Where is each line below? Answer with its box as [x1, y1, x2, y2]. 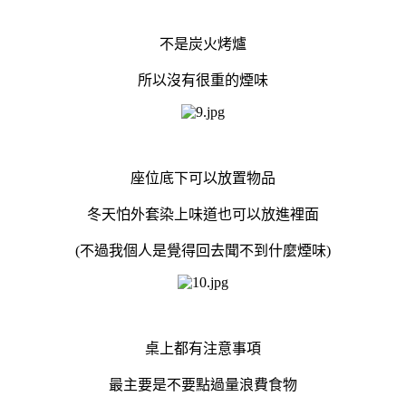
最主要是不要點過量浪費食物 [109, 376, 297, 392]
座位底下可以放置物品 [130, 169, 275, 186]
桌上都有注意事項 [145, 340, 261, 356]
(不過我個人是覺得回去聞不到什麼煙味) [75, 242, 331, 258]
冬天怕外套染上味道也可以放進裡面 [87, 206, 319, 222]
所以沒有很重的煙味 [138, 72, 268, 88]
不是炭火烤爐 [159, 35, 246, 52]
